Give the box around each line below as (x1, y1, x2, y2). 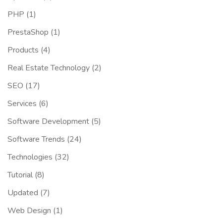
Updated (7, 187, 38, 199)
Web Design (7, 205, 51, 217)
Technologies (7, 152, 53, 163)
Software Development (7, 116, 89, 127)
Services (7, 98, 37, 110)
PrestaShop (7, 27, 49, 38)
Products (7, 45, 39, 56)
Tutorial (7, 169, 33, 181)
